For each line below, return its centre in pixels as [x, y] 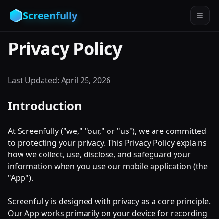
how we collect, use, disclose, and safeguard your [99, 154]
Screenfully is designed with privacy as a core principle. [109, 201]
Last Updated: [34, 80]
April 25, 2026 [86, 80]
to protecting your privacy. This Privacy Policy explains [107, 143]
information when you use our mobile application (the [108, 166]
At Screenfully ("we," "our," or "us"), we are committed [107, 131]
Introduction [45, 105]
